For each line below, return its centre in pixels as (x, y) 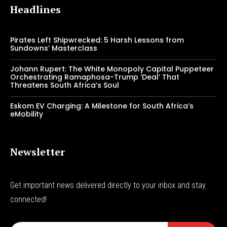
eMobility (27, 114)
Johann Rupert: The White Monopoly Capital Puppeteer (112, 69)
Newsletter (37, 152)
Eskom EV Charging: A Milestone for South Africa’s (102, 106)
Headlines (35, 10)
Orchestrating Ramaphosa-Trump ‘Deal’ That (95, 77)
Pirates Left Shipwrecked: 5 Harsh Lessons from (97, 40)
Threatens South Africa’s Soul (65, 85)
